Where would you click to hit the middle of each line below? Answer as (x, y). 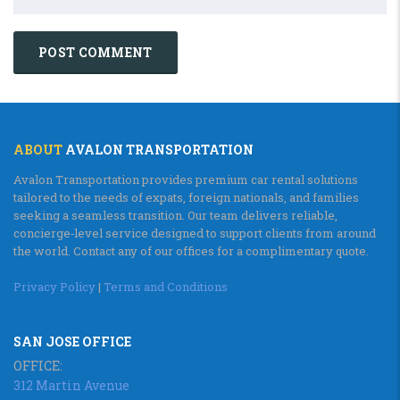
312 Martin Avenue (71, 385)
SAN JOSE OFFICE (72, 342)
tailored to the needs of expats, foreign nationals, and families (186, 197)
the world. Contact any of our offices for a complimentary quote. (191, 251)
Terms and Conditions (166, 287)
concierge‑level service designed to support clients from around (195, 233)
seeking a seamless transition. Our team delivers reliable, (175, 215)
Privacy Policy (54, 287)
